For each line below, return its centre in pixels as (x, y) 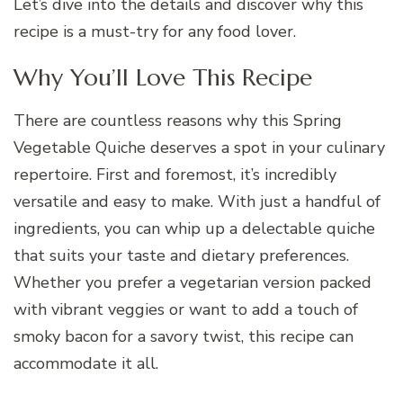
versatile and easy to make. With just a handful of (197, 202)
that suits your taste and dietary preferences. (181, 256)
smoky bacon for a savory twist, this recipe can (184, 337)
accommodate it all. (86, 364)
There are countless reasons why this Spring (178, 121)
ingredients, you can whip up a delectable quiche (194, 229)
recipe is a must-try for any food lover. (155, 32)
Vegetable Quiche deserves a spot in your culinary (199, 148)
